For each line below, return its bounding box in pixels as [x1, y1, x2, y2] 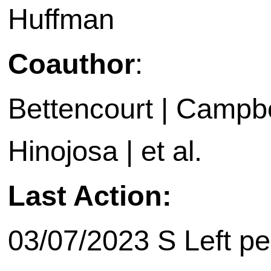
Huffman [8, 3, 114, 36]
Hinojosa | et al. [8, 135, 202, 168]
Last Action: [8, 180, 172, 212]
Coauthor [8, 48, 135, 80]
